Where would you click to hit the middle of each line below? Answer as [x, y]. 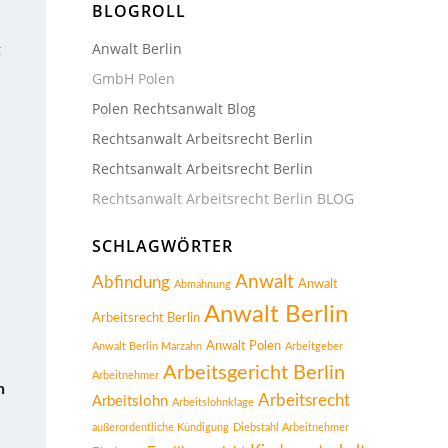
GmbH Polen [133, 78]
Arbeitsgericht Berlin [254, 373]
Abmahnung [202, 284]
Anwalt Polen [243, 346]
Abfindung [131, 282]
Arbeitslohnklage [213, 402]
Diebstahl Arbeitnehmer [291, 427]
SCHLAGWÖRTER [162, 246]
